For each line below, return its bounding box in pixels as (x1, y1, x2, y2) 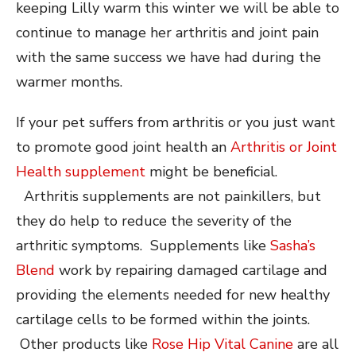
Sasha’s (270, 235, 315, 255)
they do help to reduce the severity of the (16, 211, 292, 230)
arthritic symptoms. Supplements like (16, 235, 270, 255)
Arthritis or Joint (230, 137, 337, 157)
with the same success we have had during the (16, 47, 321, 67)
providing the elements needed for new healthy (16, 284, 330, 304)
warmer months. (16, 72, 122, 91)
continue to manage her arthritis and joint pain (16, 22, 319, 42)
